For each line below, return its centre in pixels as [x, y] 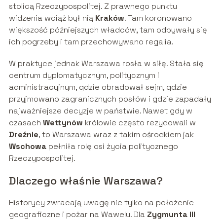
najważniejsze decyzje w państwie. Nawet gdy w [100, 111]
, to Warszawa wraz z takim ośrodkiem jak [116, 135]
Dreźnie [23, 135]
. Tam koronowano [158, 18]
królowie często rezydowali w [139, 123]
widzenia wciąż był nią [52, 18]
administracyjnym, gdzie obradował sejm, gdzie [98, 87]
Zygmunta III [171, 215]
